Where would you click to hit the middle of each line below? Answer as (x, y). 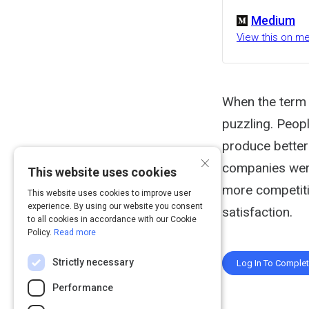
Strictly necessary (93, 262)
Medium (273, 20)
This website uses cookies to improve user (109, 193)
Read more (75, 232)
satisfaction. (257, 212)
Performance (83, 288)
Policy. (41, 232)
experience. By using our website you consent (115, 206)
